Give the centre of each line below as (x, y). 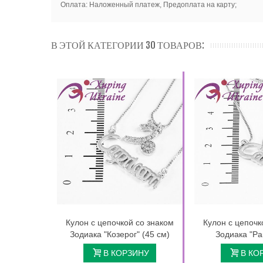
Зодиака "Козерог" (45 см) (120, 235)
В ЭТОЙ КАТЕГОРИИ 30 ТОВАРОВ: (128, 45)
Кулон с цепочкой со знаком (120, 223)
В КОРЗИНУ (127, 253)
